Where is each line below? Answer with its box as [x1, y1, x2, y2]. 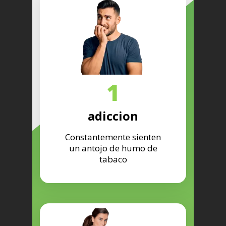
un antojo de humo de [69, 142, 157, 154]
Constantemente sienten [65, 131, 161, 143]
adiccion [88, 107, 138, 125]
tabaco [99, 153, 127, 165]
